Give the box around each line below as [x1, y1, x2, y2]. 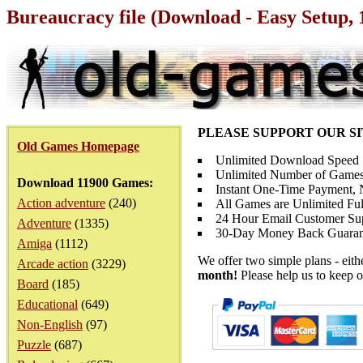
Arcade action [17, 257, 88, 271]
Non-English [17, 318, 83, 331]
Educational [17, 297, 78, 311]
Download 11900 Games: [17, 176, 153, 190]
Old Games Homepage [17, 139, 139, 153]
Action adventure [17, 196, 105, 210]
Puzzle [17, 338, 51, 352]
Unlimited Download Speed [216, 153, 359, 167]
